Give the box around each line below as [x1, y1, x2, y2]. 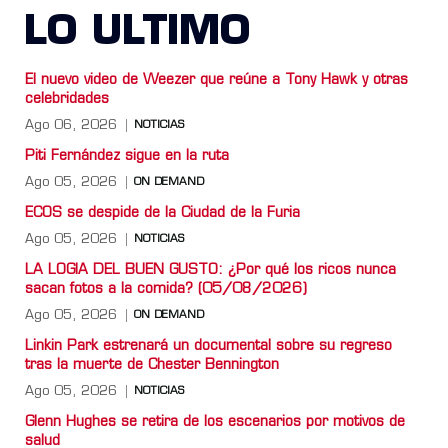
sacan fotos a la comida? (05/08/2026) [25, 281, 307, 297]
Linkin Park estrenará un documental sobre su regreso [25, 338, 392, 354]
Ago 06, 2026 [25, 118, 117, 132]
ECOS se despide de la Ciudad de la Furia [25, 205, 300, 221]
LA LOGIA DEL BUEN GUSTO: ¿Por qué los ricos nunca [25, 262, 396, 278]
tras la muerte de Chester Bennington [25, 357, 279, 373]
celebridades [25, 91, 109, 107]
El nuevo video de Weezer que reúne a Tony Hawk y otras [25, 72, 408, 88]
